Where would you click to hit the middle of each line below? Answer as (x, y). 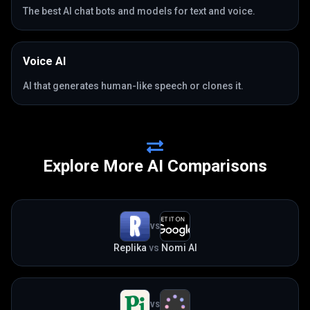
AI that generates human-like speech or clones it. (133, 86)
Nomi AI (179, 248)
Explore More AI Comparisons (155, 166)
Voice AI (44, 61)
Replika (130, 248)
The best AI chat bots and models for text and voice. (139, 11)
